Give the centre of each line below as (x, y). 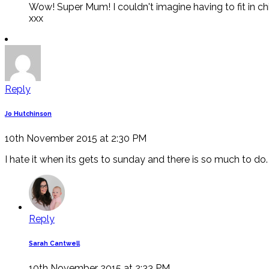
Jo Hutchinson (28, 113)
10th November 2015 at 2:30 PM (76, 138)
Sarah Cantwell (54, 243)
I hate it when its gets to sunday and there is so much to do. (136, 159)
